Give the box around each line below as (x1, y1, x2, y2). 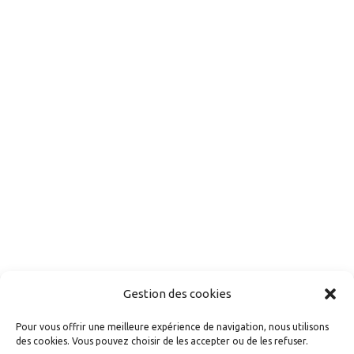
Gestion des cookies (122, 287, 232, 300)
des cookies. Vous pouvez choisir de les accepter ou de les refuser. (16, 336, 308, 346)
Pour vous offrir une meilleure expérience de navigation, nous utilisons (16, 322, 329, 332)
